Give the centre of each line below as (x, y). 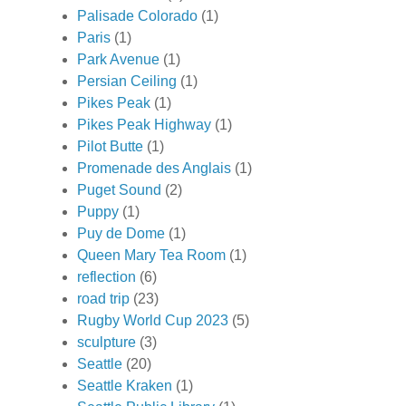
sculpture (106, 343)
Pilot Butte (110, 147)
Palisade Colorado (137, 16)
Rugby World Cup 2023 (153, 321)
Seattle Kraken (125, 386)
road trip (103, 299)
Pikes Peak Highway (144, 125)
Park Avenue (118, 60)
